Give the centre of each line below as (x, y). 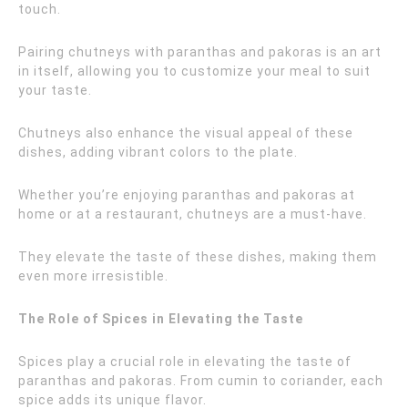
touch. (40, 9)
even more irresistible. (93, 276)
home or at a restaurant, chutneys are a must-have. (193, 214)
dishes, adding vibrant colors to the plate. (158, 152)
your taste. (55, 90)
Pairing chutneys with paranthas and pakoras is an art (200, 52)
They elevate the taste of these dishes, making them (198, 257)
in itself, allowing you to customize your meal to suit (194, 71)
